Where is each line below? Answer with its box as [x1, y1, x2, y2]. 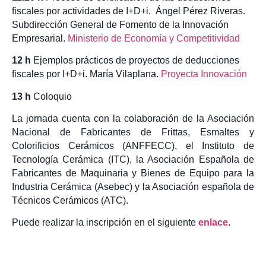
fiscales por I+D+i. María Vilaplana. [12, 69, 161, 80]
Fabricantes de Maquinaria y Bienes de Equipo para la [12, 168, 254, 179]
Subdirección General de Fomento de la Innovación [12, 19, 229, 30]
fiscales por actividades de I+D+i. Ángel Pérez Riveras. [12, 5, 245, 16]
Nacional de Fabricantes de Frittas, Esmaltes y [12, 127, 254, 138]
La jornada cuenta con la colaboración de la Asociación [12, 113, 254, 124]
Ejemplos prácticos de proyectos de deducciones [31, 55, 239, 66]
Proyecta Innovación [161, 69, 247, 80]
